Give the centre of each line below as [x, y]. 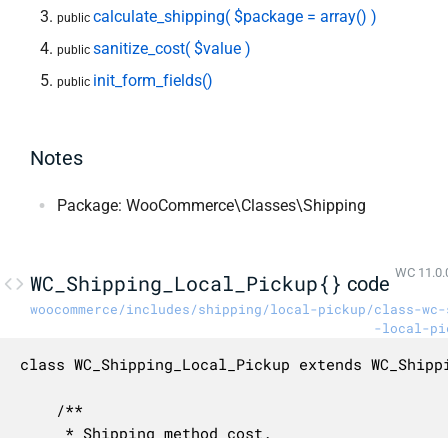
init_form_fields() [153, 80]
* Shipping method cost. [37, 433]
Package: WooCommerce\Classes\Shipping [212, 205]
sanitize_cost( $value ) [172, 48]
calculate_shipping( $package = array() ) [235, 16]
